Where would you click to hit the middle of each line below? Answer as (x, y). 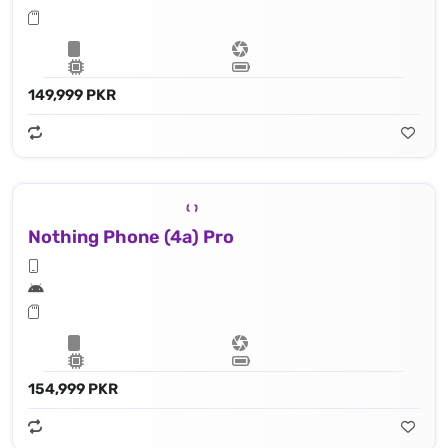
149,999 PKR (72, 94)
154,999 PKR (73, 388)
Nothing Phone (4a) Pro (131, 236)
